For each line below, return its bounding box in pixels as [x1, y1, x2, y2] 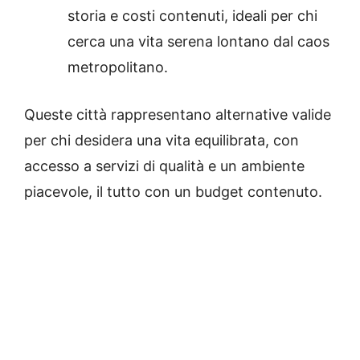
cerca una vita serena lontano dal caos [67, 32, 329, 50]
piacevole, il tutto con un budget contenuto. [24, 182, 322, 200]
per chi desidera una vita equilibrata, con [24, 131, 299, 149]
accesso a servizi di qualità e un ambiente [24, 157, 305, 174]
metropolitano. [67, 58, 168, 76]
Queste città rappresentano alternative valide [24, 105, 331, 123]
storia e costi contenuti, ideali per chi [67, 6, 317, 24]
